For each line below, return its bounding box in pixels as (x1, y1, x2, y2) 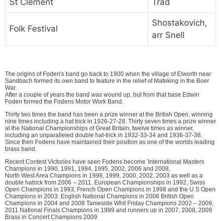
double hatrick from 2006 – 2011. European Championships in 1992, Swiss (5, 179, 205, 186)
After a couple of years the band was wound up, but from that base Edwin (5, 91, 199, 99)
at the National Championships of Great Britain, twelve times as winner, (5, 125, 194, 132)
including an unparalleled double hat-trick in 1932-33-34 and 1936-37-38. (5, 132, 202, 139)
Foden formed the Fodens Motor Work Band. (5, 98, 123, 106)
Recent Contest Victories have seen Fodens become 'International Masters (5, 158, 204, 166)
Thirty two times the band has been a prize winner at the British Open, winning (5, 111, 213, 118)
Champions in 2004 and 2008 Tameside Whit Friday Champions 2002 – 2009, (5, 200, 214, 207)
